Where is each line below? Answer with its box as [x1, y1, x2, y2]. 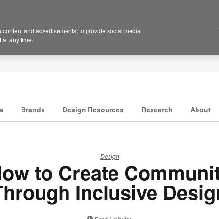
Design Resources [63, 105, 124, 115]
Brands [21, 105, 45, 115]
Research [141, 105, 173, 115]
